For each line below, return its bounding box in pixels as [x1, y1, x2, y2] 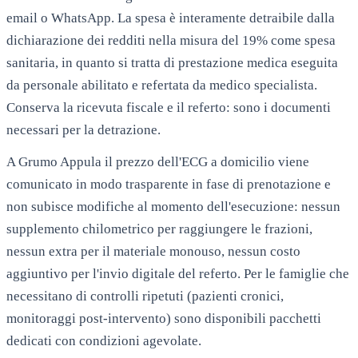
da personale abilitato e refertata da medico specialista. [6, 77, 317, 93]
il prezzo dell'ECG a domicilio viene [101, 153, 309, 169]
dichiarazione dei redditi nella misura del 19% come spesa [6, 32, 336, 48]
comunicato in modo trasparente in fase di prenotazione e [6, 176, 331, 192]
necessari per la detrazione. [6, 121, 161, 137]
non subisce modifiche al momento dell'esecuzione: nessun [6, 198, 340, 214]
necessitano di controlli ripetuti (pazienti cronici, [6, 288, 284, 304]
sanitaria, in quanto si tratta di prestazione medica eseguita [6, 54, 338, 70]
